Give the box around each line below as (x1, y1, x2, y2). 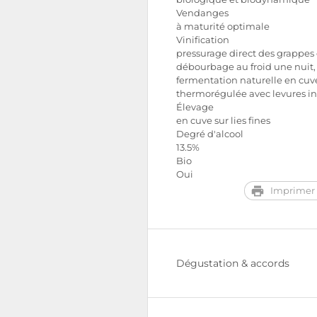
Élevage (176, 102, 214, 113)
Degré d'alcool (176, 129, 243, 139)
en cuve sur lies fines (176, 115, 270, 126)
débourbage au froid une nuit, (176, 62, 316, 72)
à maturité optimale (176, 21, 270, 32)
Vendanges (176, 8, 229, 18)
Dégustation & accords (176, 257, 289, 270)
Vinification (176, 35, 229, 45)
